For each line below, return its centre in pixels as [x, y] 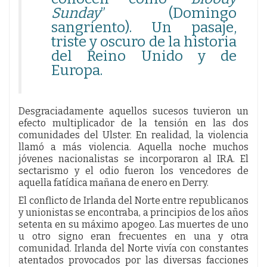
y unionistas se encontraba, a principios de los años [133, 212]
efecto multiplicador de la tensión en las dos [133, 123]
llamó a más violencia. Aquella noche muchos [133, 147]
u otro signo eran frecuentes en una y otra [133, 236]
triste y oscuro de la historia [144, 41]
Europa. [77, 70]
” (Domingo [169, 13]
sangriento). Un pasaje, [144, 27]
